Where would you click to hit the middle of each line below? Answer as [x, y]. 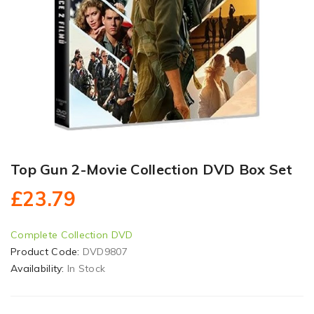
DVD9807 [105, 251]
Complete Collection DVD [72, 234]
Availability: [39, 268]
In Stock [86, 268]
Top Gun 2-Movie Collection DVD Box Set [152, 169]
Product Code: [47, 251]
